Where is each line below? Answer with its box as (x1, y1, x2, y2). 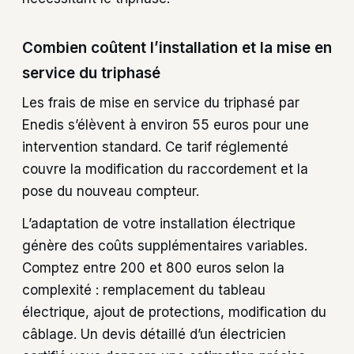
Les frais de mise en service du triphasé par (22, 95, 299, 111)
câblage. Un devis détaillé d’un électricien (22, 326, 286, 342)
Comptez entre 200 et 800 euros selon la (22, 259, 284, 276)
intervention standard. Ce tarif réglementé (22, 139, 288, 156)
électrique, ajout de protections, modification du (22, 303, 326, 320)
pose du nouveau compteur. (22, 183, 199, 200)
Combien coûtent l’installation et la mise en (22, 38, 332, 57)
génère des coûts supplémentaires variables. (22, 237, 307, 254)
